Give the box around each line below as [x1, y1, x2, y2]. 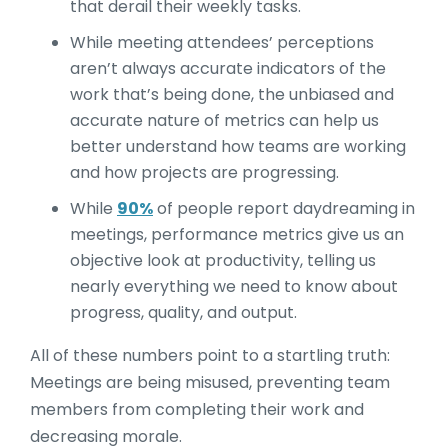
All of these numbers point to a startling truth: [30, 344, 390, 368]
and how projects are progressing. [70, 161, 339, 185]
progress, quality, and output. [70, 301, 297, 325]
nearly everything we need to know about [70, 275, 398, 299]
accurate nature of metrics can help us [70, 109, 379, 133]
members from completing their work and [30, 398, 364, 422]
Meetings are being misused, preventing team [30, 371, 390, 395]
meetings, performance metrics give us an [70, 223, 404, 247]
